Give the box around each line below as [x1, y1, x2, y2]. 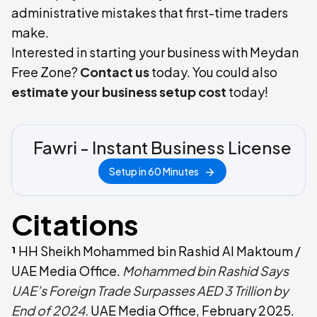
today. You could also [149, 64, 277, 81]
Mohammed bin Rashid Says [122, 263, 289, 279]
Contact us [80, 64, 149, 81]
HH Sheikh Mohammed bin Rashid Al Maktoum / [18, 243, 301, 260]
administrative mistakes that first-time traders [11, 4, 288, 21]
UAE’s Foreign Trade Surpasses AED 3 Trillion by [11, 282, 289, 299]
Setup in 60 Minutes [108, 165, 199, 178]
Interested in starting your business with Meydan [11, 44, 299, 61]
